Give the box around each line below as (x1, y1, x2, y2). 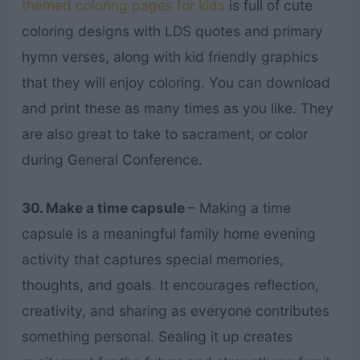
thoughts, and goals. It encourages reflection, (21, 276, 319, 293)
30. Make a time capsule (21, 198, 188, 216)
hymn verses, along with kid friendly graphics (21, 47, 318, 65)
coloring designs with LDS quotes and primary (21, 22, 323, 39)
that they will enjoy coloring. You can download (21, 73, 330, 91)
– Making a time (187, 198, 291, 216)
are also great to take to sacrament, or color (21, 125, 308, 142)
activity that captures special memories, (21, 250, 284, 268)
